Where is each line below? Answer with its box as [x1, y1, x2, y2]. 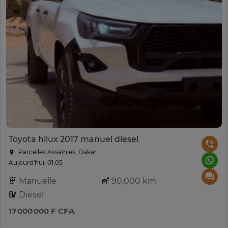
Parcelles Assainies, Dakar [17, 148, 97, 156]
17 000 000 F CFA [9, 206, 74, 216]
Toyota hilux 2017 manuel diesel [9, 134, 138, 144]
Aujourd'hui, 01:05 [9, 158, 63, 166]
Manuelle [17, 176, 56, 186]
